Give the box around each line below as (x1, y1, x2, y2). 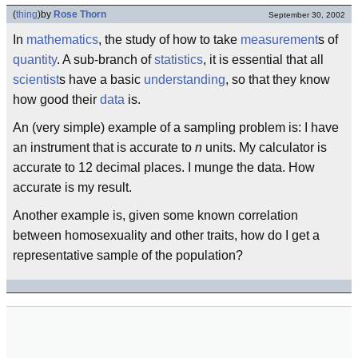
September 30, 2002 (268, 10, 345, 19)
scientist (13, 73, 59, 86)
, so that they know (225, 73, 330, 86)
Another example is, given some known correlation (13, 209, 298, 222)
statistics (154, 53, 203, 66)
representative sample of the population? (13, 249, 243, 262)
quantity (13, 53, 57, 66)
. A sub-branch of (57, 53, 154, 66)
